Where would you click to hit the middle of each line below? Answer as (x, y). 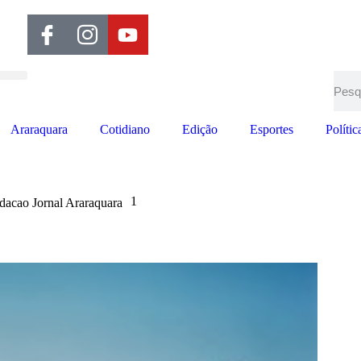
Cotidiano (125, 129)
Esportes (272, 129)
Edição (200, 129)
